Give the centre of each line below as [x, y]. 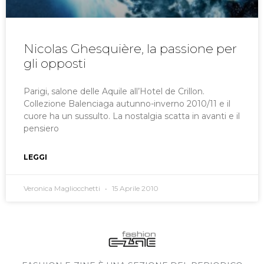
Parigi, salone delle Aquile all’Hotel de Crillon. [114, 92]
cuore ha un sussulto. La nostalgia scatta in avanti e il [132, 116]
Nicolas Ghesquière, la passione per [130, 49]
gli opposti [55, 64]
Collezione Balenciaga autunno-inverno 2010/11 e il [127, 104]
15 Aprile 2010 [134, 189]
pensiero [41, 129]
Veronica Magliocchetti [63, 189]
